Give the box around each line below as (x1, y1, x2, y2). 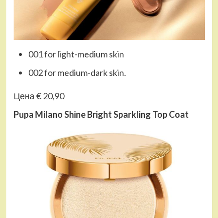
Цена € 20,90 (13, 91, 64, 102)
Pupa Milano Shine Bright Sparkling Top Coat (13, 109, 189, 120)
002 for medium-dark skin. (28, 67, 126, 78)
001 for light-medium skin (28, 49, 124, 60)
